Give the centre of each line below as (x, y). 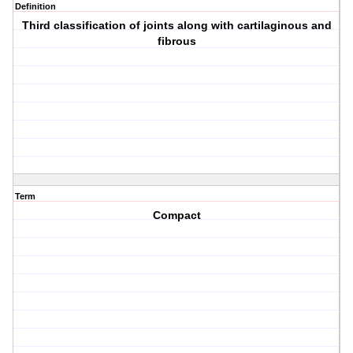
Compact (176, 216)
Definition (35, 7)
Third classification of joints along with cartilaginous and (176, 26)
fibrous (176, 41)
